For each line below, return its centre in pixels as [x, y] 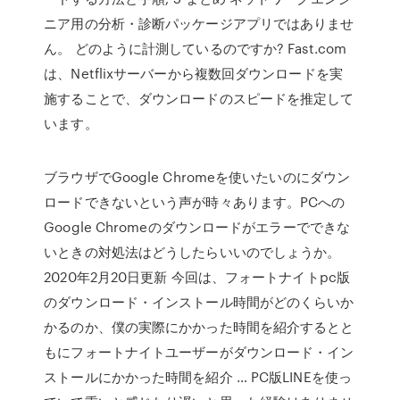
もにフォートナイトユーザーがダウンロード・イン [199, 352]
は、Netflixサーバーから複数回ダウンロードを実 [193, 73]
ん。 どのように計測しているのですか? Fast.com [196, 48]
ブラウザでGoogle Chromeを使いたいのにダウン [197, 177]
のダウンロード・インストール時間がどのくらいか [199, 302]
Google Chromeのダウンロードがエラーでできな [197, 227]
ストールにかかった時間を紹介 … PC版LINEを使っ [198, 377]
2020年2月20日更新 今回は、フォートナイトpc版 [197, 277]
